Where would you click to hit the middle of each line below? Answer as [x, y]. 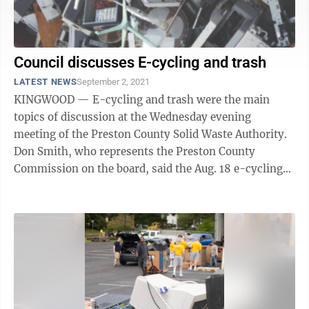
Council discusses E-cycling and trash [140, 62]
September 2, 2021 [113, 82]
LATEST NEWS [46, 82]
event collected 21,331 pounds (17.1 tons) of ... [128, 186]
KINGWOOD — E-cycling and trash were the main [142, 100]
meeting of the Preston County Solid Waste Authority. [150, 134]
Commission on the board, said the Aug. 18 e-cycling [148, 169]
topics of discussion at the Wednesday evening [132, 117]
